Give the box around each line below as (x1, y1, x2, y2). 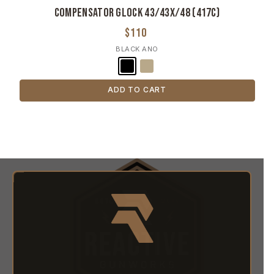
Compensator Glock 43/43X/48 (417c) (54, 6, 220, 21)
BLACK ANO (116, 45, 158, 54)
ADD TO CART (107, 85, 167, 95)
